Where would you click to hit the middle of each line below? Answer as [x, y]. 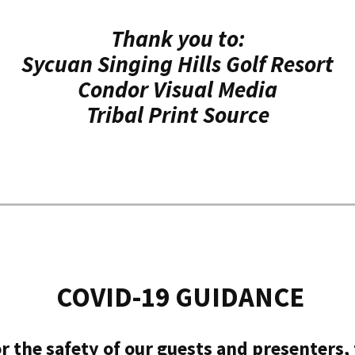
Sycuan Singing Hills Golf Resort [177, 65]
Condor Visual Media [177, 90]
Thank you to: [177, 39]
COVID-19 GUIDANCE [177, 297]
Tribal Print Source [177, 115]
